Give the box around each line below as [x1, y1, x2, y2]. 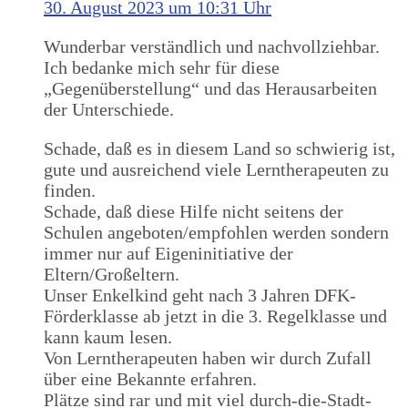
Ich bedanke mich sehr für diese [44, 57, 280, 78]
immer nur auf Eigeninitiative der [44, 243, 293, 264]
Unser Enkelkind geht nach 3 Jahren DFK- [44, 285, 356, 306]
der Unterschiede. [44, 99, 174, 120]
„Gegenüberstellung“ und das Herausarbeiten [44, 78, 377, 99]
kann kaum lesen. [44, 327, 172, 348]
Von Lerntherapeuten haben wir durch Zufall [44, 348, 372, 369]
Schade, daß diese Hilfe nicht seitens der [44, 201, 343, 222]
